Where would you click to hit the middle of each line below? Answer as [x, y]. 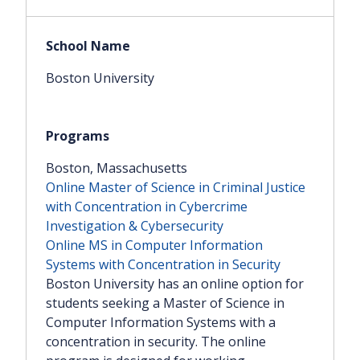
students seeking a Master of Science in [165, 303]
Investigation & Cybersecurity [135, 226]
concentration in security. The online [156, 342]
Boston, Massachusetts [117, 168]
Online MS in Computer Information [154, 245]
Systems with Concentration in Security [163, 265]
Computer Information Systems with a [161, 323]
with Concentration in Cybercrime [147, 207]
